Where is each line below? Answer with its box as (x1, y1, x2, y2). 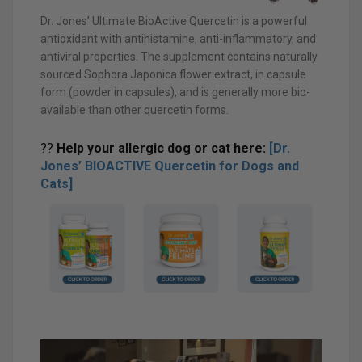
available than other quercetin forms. (40, 103, 229, 116)
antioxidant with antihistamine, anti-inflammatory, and (40, 32, 316, 45)
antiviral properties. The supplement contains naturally (40, 49, 318, 63)
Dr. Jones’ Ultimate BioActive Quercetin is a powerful (40, 14, 307, 27)
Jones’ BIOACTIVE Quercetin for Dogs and (40, 158, 299, 174)
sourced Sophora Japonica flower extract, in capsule (40, 67, 306, 81)
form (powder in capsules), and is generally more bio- (40, 85, 310, 99)
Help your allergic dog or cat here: (57, 141, 269, 156)
